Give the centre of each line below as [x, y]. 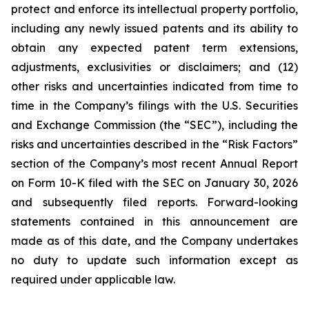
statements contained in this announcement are [154, 221]
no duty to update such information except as [154, 260]
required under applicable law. [93, 279]
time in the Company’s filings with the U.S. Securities [154, 106]
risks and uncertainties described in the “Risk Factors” [154, 144]
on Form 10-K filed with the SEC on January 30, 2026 [154, 183]
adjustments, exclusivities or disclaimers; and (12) [154, 67]
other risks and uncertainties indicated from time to [154, 86]
